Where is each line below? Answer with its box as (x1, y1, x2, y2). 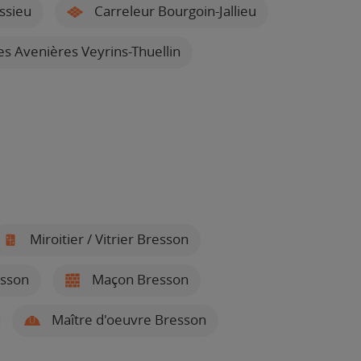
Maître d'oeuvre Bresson (48, 311, 206, 328)
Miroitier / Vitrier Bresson (26, 230, 189, 247)
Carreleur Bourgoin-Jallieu (91, 2, 256, 19)
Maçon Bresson (88, 271, 189, 288)
